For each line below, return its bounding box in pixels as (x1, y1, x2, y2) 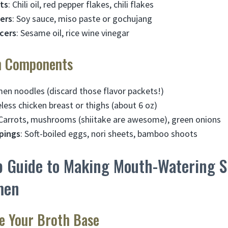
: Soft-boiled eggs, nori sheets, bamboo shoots (20, 127, 197, 139)
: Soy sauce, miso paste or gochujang (12, 12, 152, 24)
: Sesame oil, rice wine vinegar (16, 26, 129, 39)
